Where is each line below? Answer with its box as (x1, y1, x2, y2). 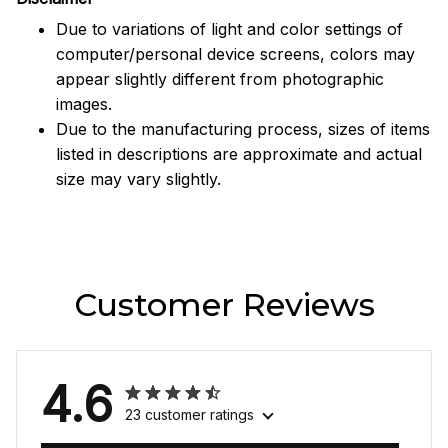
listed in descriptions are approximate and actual (56, 135, 422, 156)
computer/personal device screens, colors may (56, 35, 415, 56)
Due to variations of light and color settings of (56, 10, 403, 31)
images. (56, 85, 112, 106)
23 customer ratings (125, 398, 254, 416)
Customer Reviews (73, 277, 375, 317)
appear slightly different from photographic (56, 60, 384, 81)
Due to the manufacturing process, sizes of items (56, 110, 430, 131)
